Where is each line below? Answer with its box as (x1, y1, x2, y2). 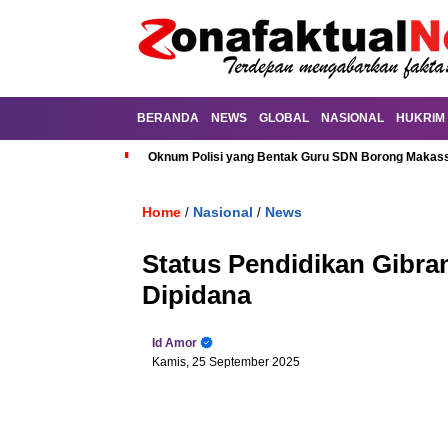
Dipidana (142, 280, 251, 310)
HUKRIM (396, 111, 445, 125)
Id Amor (152, 336, 197, 350)
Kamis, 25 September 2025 (152, 355, 300, 369)
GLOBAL (259, 111, 309, 125)
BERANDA (137, 111, 199, 125)
